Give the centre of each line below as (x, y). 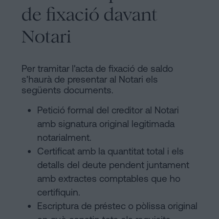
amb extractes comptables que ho (109, 178)
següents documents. (67, 90)
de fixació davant (89, 14)
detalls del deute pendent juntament (113, 164)
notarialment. (64, 137)
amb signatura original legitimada (106, 123)
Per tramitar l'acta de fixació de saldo (97, 68)
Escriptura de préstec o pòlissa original (117, 206)
